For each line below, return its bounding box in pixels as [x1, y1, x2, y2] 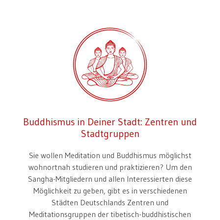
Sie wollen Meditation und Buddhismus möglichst [28, 150, 192, 160]
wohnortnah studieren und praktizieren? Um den [28, 162, 192, 172]
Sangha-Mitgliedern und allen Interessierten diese [28, 173, 192, 184]
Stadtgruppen [81, 127, 139, 139]
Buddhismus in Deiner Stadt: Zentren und [23, 115, 197, 128]
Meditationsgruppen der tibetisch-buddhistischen [29, 209, 191, 219]
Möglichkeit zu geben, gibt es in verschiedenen [33, 185, 187, 195]
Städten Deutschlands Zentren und [52, 197, 168, 207]
